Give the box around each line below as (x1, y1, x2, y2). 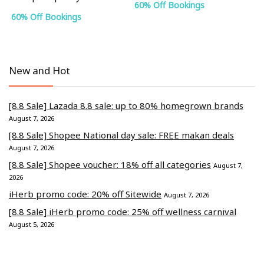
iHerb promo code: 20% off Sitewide (9, 187, 161, 200)
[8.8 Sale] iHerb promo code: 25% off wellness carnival (9, 205, 236, 217)
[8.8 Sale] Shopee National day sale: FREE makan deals (9, 128, 234, 141)
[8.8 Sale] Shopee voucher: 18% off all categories (9, 158, 211, 170)
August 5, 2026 (9, 219, 54, 229)
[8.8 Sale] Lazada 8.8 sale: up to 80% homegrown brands (9, 99, 243, 111)
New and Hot (9, 63, 70, 77)
